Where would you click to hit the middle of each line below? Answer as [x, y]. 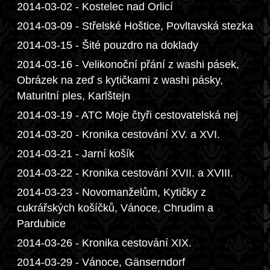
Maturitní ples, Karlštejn [74, 96]
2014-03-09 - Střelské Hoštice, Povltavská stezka [135, 26]
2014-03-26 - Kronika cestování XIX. [104, 243]
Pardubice [41, 224]
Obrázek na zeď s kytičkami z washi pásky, [120, 80]
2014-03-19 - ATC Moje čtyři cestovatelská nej [127, 115]
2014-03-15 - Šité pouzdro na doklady [108, 45]
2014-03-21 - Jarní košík [76, 154]
